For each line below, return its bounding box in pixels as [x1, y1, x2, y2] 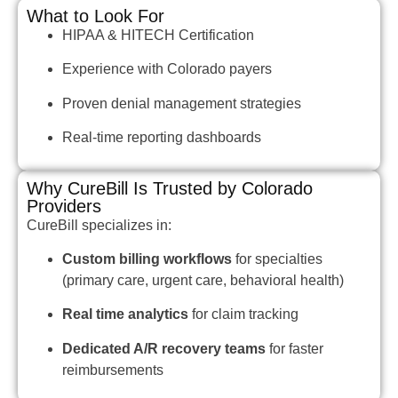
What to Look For [27, 6, 164, 27]
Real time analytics [62, 306, 188, 322]
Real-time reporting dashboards [62, 130, 261, 146]
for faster [266, 340, 323, 356]
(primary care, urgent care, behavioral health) [62, 273, 344, 289]
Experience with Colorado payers [62, 61, 272, 77]
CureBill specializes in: [27, 217, 171, 233]
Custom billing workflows [62, 251, 232, 267]
